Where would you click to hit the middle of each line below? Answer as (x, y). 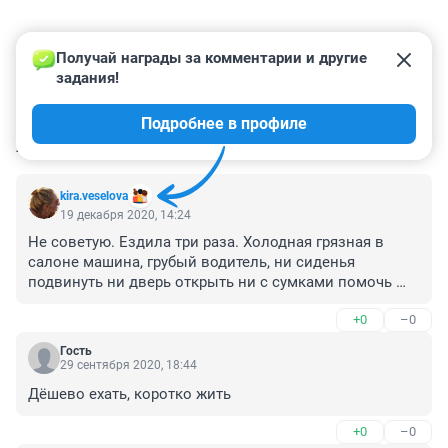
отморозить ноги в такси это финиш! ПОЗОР (186, 322)
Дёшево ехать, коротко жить (131, 394)
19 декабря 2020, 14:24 (125, 215)
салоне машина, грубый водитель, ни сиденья (191, 262)
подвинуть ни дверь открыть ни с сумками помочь (210, 282)
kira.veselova (94, 196)
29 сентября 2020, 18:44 (128, 365)
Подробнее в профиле (224, 124)
